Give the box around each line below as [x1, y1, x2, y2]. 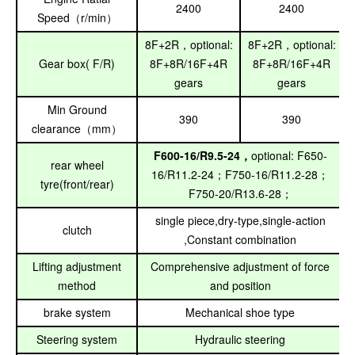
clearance [32, 120, 81, 136]
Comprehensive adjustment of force [151, 258, 330, 274]
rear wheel [50, 157, 104, 173]
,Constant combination [184, 231, 296, 247]
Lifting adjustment [32, 258, 121, 274]
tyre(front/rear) [40, 176, 114, 192]
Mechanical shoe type [185, 304, 295, 320]
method [58, 277, 96, 293]
